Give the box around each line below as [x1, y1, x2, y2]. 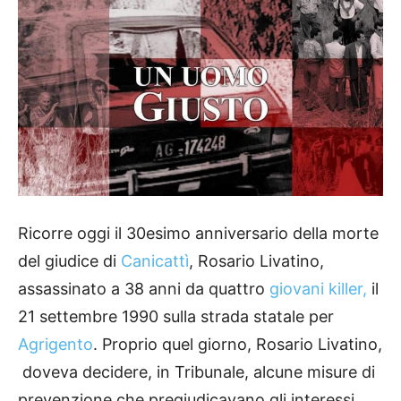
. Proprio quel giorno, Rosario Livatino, [93, 334, 382, 354]
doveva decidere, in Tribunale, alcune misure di [18, 362, 375, 381]
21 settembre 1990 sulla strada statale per [18, 306, 334, 326]
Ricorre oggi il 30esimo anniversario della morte [18, 223, 379, 243]
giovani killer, [269, 278, 367, 298]
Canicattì [121, 251, 189, 270]
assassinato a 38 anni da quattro [18, 278, 269, 298]
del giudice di [18, 251, 121, 270]
